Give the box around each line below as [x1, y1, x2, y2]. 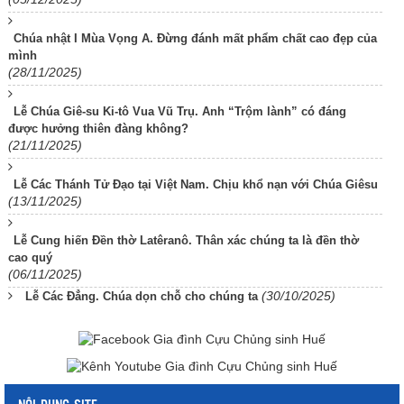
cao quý [8, 251, 52, 264]
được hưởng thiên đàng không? [8, 122, 188, 135]
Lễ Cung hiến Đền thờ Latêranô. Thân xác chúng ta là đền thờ [14, 234, 359, 247]
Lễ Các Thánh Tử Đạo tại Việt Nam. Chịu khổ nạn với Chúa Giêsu [14, 178, 378, 191]
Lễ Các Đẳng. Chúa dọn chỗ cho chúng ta [25, 289, 258, 303]
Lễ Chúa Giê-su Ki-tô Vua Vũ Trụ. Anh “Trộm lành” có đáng [14, 105, 346, 118]
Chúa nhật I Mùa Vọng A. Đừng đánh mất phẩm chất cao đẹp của [14, 32, 377, 45]
